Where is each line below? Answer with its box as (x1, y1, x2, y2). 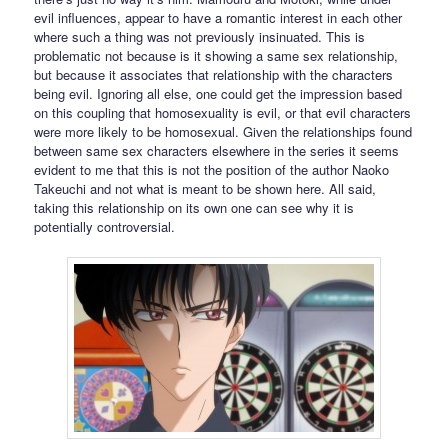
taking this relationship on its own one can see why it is (34, 197, 355, 217)
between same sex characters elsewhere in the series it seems (34, 140, 400, 160)
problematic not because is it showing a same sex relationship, (34, 45, 399, 65)
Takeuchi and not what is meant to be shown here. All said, (34, 178, 377, 198)
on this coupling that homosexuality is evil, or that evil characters (34, 102, 412, 122)
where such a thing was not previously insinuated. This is (34, 26, 366, 46)
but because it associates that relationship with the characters (34, 64, 394, 84)
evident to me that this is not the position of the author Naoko (34, 159, 390, 179)
